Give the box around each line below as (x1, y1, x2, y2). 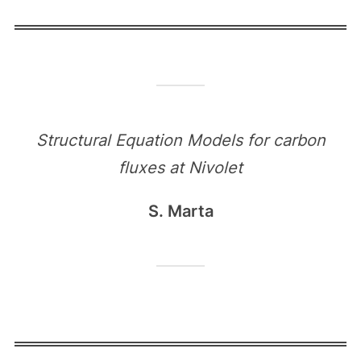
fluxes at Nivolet (118, 158, 243, 177)
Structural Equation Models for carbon (35, 131, 326, 150)
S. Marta (147, 201, 214, 221)
